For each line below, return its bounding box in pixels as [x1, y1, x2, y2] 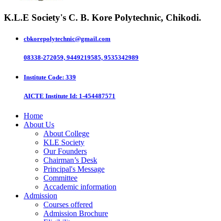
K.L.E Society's [4, 12, 66, 23]
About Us [24, 120, 54, 129]
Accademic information [43, 182, 116, 191]
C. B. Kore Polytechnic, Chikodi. [69, 12, 201, 23]
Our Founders [43, 147, 87, 155]
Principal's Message [43, 164, 105, 173]
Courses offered [43, 200, 93, 209]
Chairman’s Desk [43, 155, 97, 164]
